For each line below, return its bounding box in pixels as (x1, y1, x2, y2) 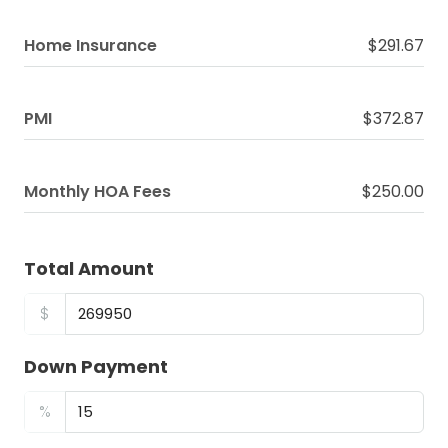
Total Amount (24, 256, 154, 281)
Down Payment (24, 354, 168, 379)
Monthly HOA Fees (24, 180, 171, 203)
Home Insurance (24, 34, 157, 57)
